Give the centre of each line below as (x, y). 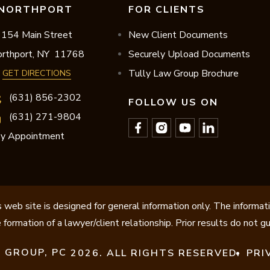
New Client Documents (178, 35)
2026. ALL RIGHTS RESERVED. (153, 253)
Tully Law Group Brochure (183, 74)
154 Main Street (37, 35)
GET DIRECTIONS (37, 74)
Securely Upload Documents (189, 55)
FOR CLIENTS (166, 10)
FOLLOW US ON (173, 103)
